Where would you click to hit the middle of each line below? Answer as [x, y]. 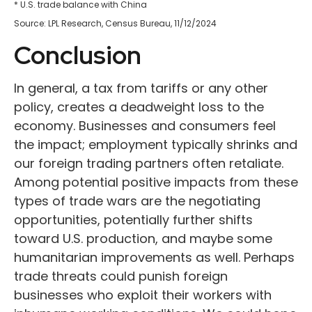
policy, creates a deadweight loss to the [139, 107]
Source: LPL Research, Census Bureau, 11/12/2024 [115, 24]
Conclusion [78, 55]
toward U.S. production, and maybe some [143, 239]
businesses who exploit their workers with [143, 295]
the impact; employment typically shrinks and [156, 145]
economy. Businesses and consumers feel [145, 126]
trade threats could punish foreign [121, 276]
